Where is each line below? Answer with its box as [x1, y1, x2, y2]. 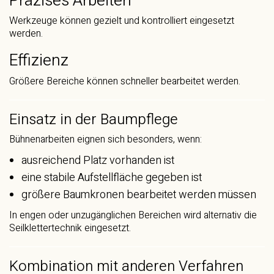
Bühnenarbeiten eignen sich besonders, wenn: [9, 132, 202, 147]
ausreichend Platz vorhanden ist [21, 152, 174, 169]
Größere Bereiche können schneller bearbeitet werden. [9, 73, 240, 89]
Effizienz [9, 49, 68, 72]
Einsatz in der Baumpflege [9, 108, 178, 130]
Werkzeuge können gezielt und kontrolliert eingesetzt [9, 13, 234, 28]
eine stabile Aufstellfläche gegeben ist [21, 169, 202, 186]
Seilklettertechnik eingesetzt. [9, 221, 131, 235]
